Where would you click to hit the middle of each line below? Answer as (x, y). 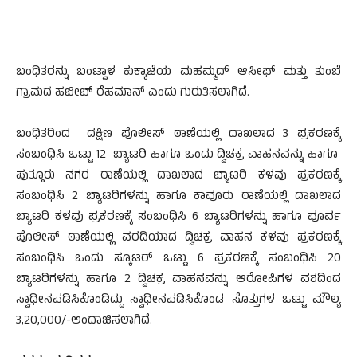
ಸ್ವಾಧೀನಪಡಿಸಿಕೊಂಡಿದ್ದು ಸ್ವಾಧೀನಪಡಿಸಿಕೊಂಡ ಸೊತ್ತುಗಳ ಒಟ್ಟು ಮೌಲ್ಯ (178, 301)
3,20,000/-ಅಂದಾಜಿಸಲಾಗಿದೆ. (84, 322)
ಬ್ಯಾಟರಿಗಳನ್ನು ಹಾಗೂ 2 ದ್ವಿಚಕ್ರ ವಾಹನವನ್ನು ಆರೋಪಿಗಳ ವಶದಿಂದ (178, 280)
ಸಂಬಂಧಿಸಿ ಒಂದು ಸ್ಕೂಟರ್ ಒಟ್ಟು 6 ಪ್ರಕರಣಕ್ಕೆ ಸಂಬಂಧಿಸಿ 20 (178, 259)
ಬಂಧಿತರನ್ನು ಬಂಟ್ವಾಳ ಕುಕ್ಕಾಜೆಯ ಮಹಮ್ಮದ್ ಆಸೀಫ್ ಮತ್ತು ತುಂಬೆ (178, 73)
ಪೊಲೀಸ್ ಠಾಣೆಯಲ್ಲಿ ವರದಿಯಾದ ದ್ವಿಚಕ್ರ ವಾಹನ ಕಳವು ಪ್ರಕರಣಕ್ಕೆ (178, 239)
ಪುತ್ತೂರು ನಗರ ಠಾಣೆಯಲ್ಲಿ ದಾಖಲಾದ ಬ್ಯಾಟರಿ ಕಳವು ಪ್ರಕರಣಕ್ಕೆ (178, 177)
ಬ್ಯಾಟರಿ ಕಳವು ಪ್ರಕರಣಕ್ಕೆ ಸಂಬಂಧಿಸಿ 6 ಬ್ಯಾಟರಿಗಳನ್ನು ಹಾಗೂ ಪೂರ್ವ (178, 218)
